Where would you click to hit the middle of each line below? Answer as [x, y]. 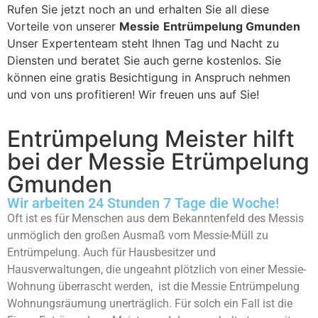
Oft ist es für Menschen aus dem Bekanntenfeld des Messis [155, 218]
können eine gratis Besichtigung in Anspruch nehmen [149, 77]
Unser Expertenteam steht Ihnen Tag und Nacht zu [143, 43]
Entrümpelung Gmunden [232, 26]
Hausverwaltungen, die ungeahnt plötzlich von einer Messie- [157, 269]
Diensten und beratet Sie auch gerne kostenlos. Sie [144, 60]
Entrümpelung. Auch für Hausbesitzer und [111, 252]
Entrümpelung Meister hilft [151, 138]
